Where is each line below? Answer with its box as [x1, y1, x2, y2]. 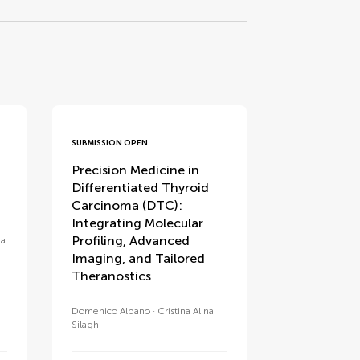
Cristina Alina [157, 305, 215, 317]
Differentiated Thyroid [72, 180, 210, 195]
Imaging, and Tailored [72, 251, 206, 266]
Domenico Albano [72, 305, 151, 317]
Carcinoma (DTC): [72, 198, 183, 213]
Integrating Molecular [72, 215, 204, 231]
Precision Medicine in [72, 162, 200, 178]
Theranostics [72, 268, 152, 284]
